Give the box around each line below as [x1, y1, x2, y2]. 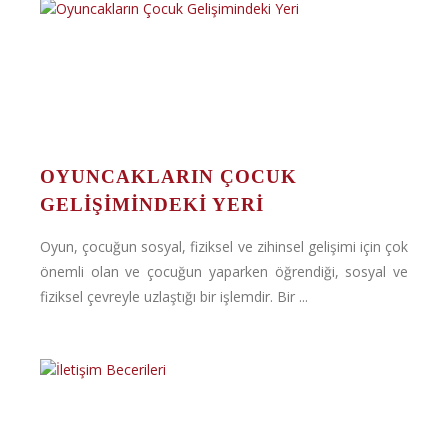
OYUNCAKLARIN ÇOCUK [40, 166, 297, 187]
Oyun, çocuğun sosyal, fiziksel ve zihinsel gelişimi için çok [40, 237, 408, 256]
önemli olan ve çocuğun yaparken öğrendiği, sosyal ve [40, 262, 408, 281]
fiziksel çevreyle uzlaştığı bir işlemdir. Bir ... [40, 287, 308, 306]
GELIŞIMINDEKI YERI [40, 194, 264, 215]
